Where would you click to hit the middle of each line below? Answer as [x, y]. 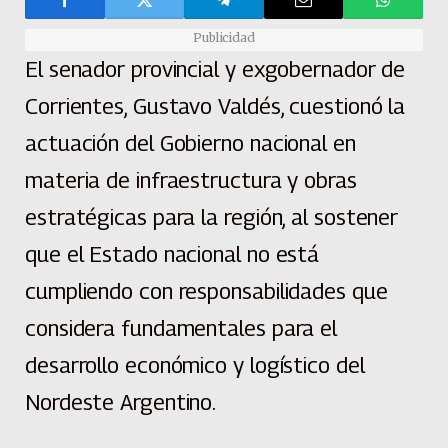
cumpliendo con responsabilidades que [206, 290]
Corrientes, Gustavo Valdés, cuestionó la [215, 105]
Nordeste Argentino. [121, 401]
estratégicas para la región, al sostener [212, 216]
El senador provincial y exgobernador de [215, 68]
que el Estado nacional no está [172, 253]
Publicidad [224, 37]
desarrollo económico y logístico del [195, 364]
